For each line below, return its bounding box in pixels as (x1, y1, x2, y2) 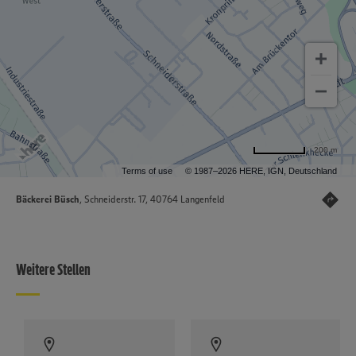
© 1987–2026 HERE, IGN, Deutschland (185, 166, 337, 176)
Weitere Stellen (16, 260, 91, 280)
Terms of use (122, 166, 172, 176)
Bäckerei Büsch (16, 193, 79, 206)
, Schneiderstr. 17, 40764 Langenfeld (79, 193, 225, 206)
